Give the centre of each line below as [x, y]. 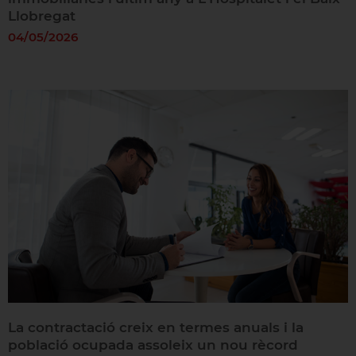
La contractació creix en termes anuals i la [155, 327]
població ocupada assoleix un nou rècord [153, 344]
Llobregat [41, 16]
